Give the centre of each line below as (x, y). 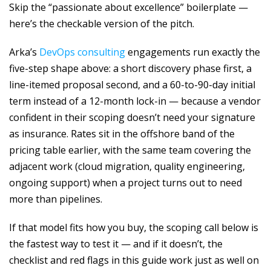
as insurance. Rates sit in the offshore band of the (122, 134)
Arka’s (24, 52)
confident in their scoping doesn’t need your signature (132, 118)
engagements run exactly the (193, 52)
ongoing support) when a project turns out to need (126, 183)
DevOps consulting (82, 52)
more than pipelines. (56, 199)
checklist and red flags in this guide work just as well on (134, 260)
